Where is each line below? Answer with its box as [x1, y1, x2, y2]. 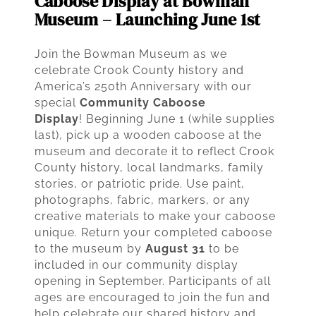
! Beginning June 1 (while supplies [78, 111, 275, 126]
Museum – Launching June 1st [34, 7, 261, 31]
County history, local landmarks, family [34, 160, 264, 174]
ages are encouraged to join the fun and [34, 290, 270, 304]
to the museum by [34, 241, 145, 255]
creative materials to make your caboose [34, 209, 276, 223]
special [34, 95, 80, 109]
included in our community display [34, 257, 238, 272]
